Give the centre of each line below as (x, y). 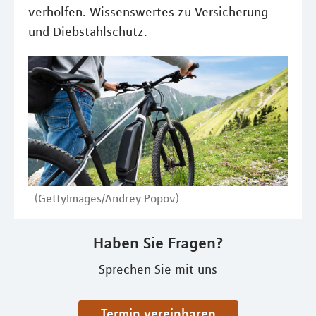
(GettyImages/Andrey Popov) (107, 198)
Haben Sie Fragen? (158, 243)
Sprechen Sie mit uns (158, 269)
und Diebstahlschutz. (88, 32)
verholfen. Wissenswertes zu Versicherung (148, 12)
